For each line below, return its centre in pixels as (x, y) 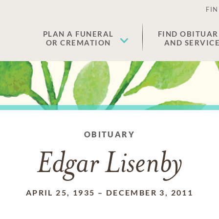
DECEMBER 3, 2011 (150, 192)
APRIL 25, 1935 (60, 192)
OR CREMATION (78, 43)
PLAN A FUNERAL (78, 34)
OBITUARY (109, 134)
